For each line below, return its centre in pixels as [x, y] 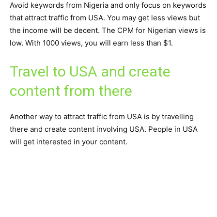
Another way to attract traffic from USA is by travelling [102, 117]
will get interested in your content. [69, 142]
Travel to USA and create [90, 72]
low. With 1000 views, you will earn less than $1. [91, 43]
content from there [71, 91]
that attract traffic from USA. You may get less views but [105, 18]
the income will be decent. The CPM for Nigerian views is [108, 31]
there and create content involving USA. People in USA [104, 129]
